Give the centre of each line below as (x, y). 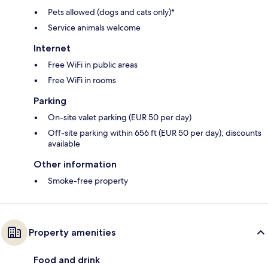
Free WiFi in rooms (82, 80)
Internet (52, 48)
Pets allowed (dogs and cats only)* (111, 12)
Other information (75, 164)
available (64, 143)
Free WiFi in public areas (93, 64)
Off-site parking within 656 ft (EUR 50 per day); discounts (155, 133)
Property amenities (72, 232)
